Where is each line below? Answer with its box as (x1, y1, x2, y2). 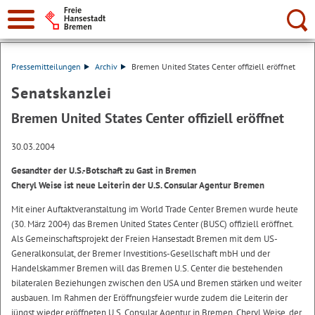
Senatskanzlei (11, 83, 112, 103)
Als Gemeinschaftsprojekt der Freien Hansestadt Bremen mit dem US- (11, 233, 278, 245)
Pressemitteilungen (11, 61, 81, 72)
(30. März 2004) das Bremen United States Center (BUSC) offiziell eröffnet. (11, 218, 293, 230)
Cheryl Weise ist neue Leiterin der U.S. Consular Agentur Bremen (11, 179, 264, 191)
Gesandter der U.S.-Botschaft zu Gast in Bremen (11, 165, 196, 176)
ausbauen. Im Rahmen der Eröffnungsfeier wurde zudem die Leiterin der (11, 292, 288, 304)
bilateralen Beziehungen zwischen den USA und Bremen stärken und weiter (11, 277, 302, 289)
